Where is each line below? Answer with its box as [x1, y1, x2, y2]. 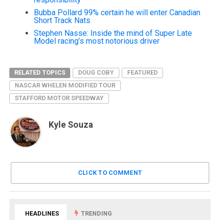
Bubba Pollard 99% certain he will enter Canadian [33, 7, 200, 17]
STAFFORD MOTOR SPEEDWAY [14, 94, 104, 102]
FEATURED [127, 68, 158, 76]
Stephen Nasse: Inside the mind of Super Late [33, 28, 192, 38]
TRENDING [80, 209, 112, 217]
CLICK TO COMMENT [78, 168, 142, 176]
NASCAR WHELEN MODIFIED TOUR [14, 81, 115, 89]
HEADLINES [24, 209, 59, 217]
